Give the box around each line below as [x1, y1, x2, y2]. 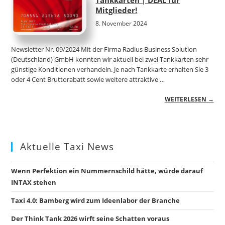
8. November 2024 [95, 19, 148, 28]
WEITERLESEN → [164, 94, 214, 103]
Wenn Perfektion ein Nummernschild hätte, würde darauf [11, 166, 203, 175]
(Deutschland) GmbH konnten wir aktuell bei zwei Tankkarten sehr [11, 54, 209, 64]
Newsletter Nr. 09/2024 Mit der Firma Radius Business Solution [11, 44, 197, 54]
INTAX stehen [11, 177, 57, 187]
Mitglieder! [95, 5, 138, 15]
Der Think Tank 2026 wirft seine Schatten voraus [11, 213, 170, 223]
